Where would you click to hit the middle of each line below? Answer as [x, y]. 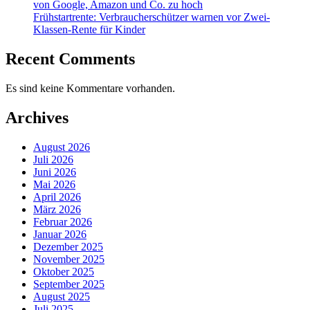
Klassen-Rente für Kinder [89, 29]
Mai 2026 [54, 184]
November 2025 [69, 259]
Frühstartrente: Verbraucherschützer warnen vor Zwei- [152, 17]
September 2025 [69, 284]
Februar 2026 [63, 221]
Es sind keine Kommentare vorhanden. [90, 88]
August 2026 [62, 147]
